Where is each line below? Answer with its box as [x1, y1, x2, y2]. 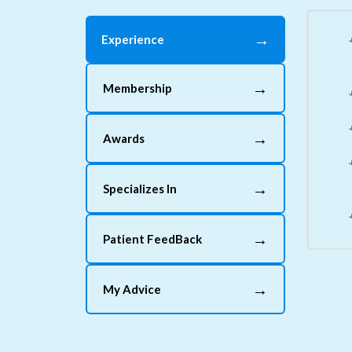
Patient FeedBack [103, 232, 202, 246]
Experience [101, 32, 164, 46]
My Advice [103, 282, 161, 296]
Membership [103, 81, 172, 95]
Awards [103, 131, 145, 145]
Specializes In [103, 181, 177, 196]
